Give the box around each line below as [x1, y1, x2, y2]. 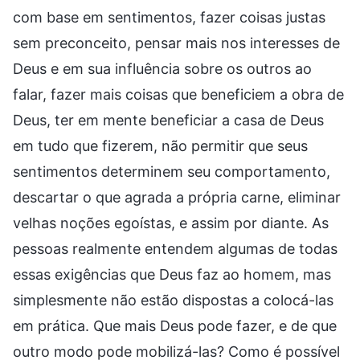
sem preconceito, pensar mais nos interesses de [13, 34, 340, 51]
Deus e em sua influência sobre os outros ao [13, 59, 312, 77]
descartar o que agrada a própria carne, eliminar [13, 188, 341, 206]
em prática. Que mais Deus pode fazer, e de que [13, 317, 337, 334]
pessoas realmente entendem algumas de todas [13, 239, 337, 257]
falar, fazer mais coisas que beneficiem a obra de [13, 85, 344, 103]
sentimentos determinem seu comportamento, [13, 162, 330, 180]
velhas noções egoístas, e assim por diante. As [13, 214, 329, 231]
